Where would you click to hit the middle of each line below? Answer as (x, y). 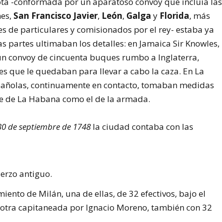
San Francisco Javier (56, 16)
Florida (175, 16)
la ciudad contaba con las (142, 126)
